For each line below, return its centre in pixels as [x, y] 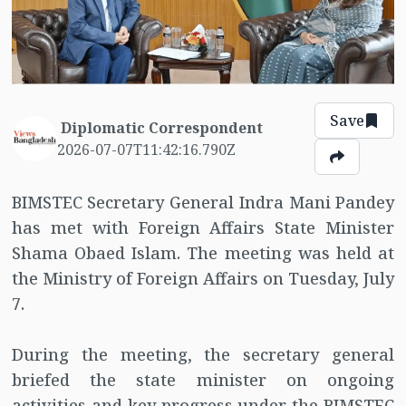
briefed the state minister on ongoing [203, 380]
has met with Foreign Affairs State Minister [203, 228]
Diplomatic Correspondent [161, 128]
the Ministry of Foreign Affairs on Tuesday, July [203, 279]
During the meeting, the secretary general [203, 355]
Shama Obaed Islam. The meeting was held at [203, 253]
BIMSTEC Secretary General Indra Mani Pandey [203, 203]
